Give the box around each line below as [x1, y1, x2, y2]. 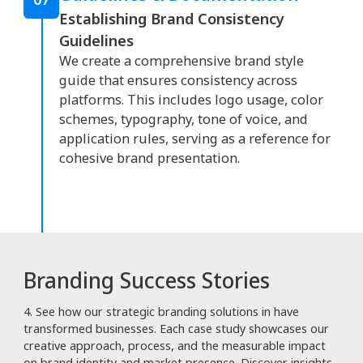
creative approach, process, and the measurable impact [23, 338, 326, 354]
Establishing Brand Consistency [59, 8, 284, 29]
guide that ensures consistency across [59, 71, 297, 90]
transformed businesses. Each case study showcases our [23, 321, 329, 337]
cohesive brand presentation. [59, 149, 240, 168]
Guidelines [59, 30, 134, 51]
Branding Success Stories [23, 266, 270, 296]
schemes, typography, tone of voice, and [59, 110, 308, 129]
